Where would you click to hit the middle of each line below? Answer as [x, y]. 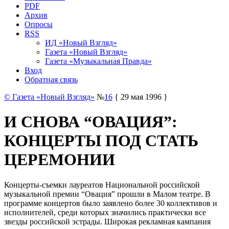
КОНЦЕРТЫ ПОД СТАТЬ [101, 141]
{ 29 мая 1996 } [140, 97]
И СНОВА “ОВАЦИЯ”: [91, 122]
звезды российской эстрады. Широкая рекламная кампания [107, 221]
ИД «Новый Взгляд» [81, 42]
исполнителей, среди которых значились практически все [105, 212]
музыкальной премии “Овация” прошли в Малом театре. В [107, 194]
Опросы [39, 24]
